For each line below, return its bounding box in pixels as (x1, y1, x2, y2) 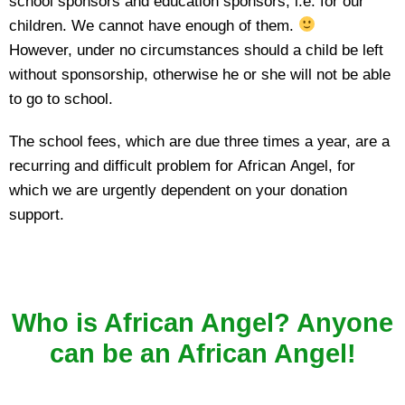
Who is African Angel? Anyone (12, 307, 393, 337)
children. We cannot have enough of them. (9, 16, 298, 34)
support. (9, 205, 64, 223)
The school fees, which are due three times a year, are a (9, 132, 390, 150)
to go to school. (9, 89, 113, 108)
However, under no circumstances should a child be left (9, 41, 383, 59)
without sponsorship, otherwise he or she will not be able (9, 65, 391, 83)
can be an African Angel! (49, 338, 356, 368)
